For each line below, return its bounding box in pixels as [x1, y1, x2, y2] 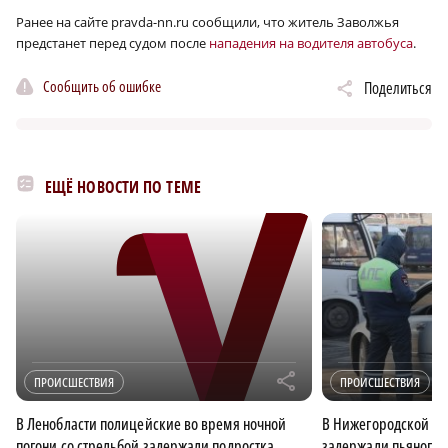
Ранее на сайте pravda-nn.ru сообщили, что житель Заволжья [16, 12, 399, 31]
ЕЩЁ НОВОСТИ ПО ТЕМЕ [45, 175, 201, 198]
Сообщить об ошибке [43, 76, 161, 97]
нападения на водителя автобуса [209, 33, 413, 52]
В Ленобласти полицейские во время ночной [16, 412, 287, 435]
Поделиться [364, 76, 432, 99]
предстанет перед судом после [16, 33, 209, 52]
